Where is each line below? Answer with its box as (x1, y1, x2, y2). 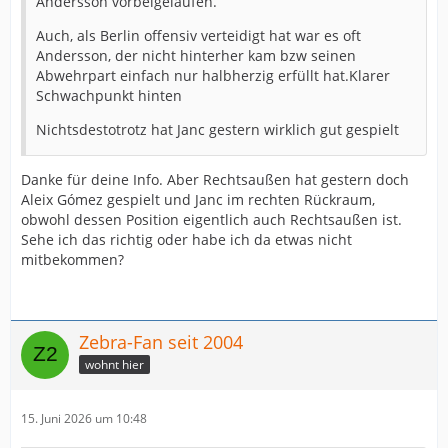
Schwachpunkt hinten (36, 85, 182, 105)
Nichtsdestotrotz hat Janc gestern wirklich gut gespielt (36, 119, 399, 139)
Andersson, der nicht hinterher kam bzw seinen (36, 45, 356, 65)
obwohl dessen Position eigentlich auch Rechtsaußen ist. (21, 209, 402, 229)
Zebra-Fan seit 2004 (79, 329, 243, 354)
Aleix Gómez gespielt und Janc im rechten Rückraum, (21, 189, 375, 209)
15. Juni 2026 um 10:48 (21, 409, 147, 427)
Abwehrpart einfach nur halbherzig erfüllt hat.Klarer (36, 65, 390, 85)
